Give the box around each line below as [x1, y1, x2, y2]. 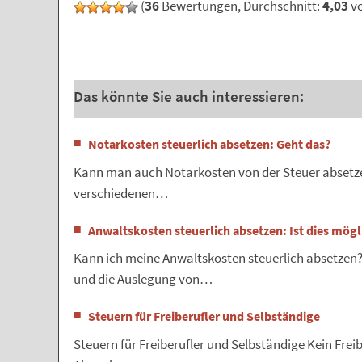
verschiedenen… [74, 184, 168, 202]
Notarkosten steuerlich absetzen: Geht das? [87, 136, 330, 152]
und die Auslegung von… [74, 271, 213, 288]
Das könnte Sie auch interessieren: [74, 87, 304, 106]
